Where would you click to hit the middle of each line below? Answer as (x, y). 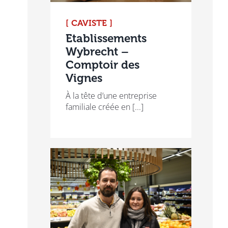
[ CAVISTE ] (89, 23)
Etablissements (106, 39)
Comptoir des (102, 65)
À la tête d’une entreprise (111, 96)
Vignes (84, 78)
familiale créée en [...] (104, 107)
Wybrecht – (97, 52)
